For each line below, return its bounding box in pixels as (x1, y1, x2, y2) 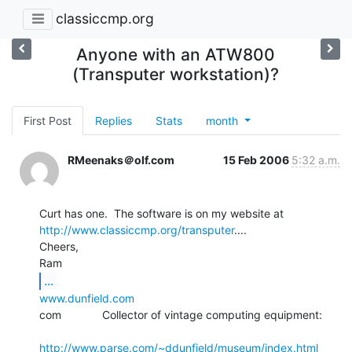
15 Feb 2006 (223, 152, 291, 167)
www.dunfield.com (39, 291, 134, 305)
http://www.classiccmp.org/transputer (39, 222, 234, 236)
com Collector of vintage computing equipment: (39, 307, 322, 321)
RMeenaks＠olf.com (68, 152, 174, 167)
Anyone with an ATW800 (76, 44, 276, 64)
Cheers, (39, 239, 79, 253)
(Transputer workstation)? (72, 64, 280, 84)
